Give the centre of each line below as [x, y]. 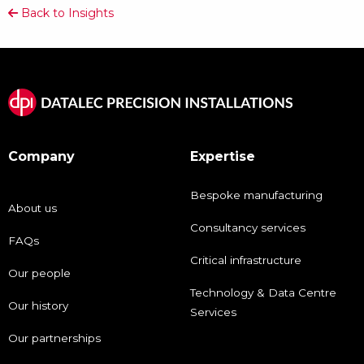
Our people [39, 273]
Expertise [223, 157]
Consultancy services [248, 228]
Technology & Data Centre [263, 293]
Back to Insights [66, 13]
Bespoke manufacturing [256, 195]
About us [32, 208]
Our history [38, 306]
